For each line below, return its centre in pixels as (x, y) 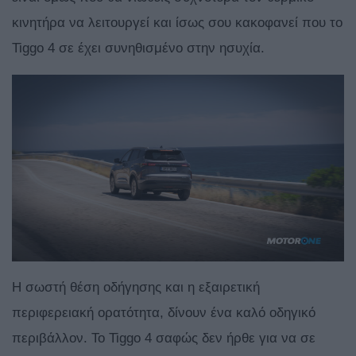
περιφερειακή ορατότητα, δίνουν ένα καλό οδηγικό (164, 313)
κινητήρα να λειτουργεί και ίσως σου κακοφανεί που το (177, 23)
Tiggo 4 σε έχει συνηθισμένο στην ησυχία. (138, 48)
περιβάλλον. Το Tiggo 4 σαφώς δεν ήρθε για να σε (164, 339)
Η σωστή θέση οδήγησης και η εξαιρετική (136, 288)
